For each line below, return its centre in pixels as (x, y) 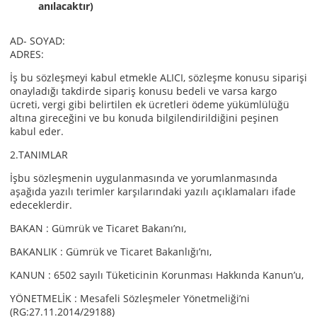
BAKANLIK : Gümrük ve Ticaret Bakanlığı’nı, (111, 252)
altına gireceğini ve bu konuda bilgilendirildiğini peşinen (144, 118)
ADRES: (27, 54)
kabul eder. (37, 131)
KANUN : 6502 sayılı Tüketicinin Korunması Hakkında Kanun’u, (157, 275)
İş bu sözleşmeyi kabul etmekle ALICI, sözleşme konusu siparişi (158, 77)
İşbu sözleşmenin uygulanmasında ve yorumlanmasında (144, 178)
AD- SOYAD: (38, 41)
